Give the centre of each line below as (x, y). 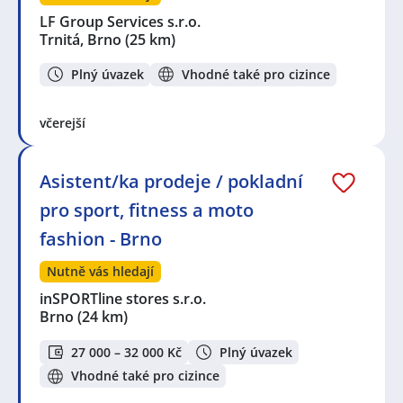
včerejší (63, 123)
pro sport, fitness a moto (147, 210)
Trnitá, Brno (81, 39)
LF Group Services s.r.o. (121, 21)
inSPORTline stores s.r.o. (124, 299)
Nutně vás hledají (100, 272)
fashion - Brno (101, 239)
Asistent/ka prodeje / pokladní (171, 182)
